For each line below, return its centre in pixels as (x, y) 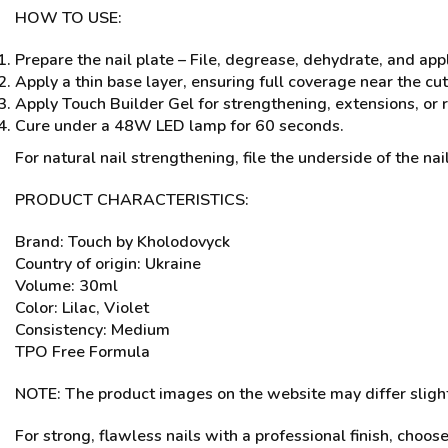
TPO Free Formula (82, 352)
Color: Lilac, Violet (82, 308)
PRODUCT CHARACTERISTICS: (132, 200)
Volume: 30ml (66, 286)
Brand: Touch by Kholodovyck (122, 242)
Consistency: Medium (92, 330)
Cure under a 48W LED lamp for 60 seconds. (179, 126)
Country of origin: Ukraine (108, 264)
